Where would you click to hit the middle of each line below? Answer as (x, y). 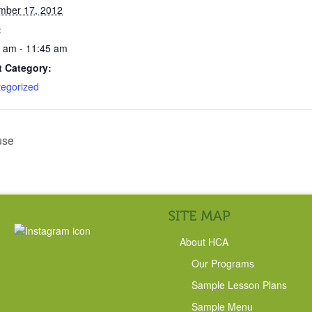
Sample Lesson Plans (239, 284)
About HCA (204, 241)
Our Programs (223, 263)
